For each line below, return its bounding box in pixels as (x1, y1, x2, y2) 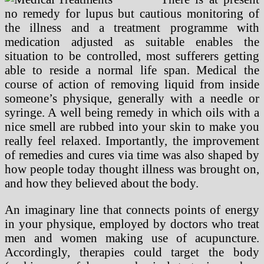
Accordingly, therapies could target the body (5, 245, 259, 259)
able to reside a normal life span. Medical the (5, 62, 259, 77)
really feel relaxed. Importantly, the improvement (5, 133, 259, 147)
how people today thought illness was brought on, (5, 161, 259, 176)
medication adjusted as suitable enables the (5, 34, 259, 48)
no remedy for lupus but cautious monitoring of (5, 6, 259, 20)
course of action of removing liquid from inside (5, 77, 259, 91)
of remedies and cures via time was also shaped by (5, 147, 259, 161)
